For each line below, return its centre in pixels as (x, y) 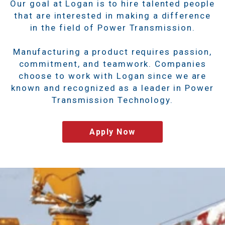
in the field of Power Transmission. (113, 27)
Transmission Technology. (113, 100)
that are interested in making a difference (113, 15)
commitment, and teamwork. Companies (113, 64)
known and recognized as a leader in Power (113, 88)
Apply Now (113, 132)
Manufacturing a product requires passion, (113, 51)
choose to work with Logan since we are (113, 76)
